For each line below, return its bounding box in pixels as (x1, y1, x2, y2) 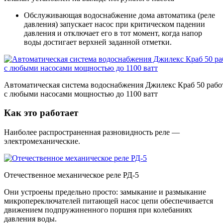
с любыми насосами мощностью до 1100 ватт (4, 89, 158, 98)
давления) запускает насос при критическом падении (24, 19, 205, 28)
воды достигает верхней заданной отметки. (24, 37, 172, 46)
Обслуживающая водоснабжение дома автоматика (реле (24, 10, 215, 19)
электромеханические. (4, 136, 80, 145)
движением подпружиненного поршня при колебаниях (4, 205, 192, 214)
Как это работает (4, 108, 78, 118)
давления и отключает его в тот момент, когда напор (24, 28, 202, 37)
